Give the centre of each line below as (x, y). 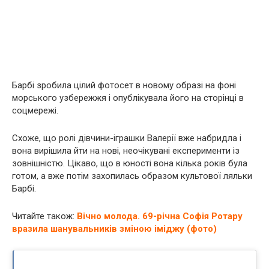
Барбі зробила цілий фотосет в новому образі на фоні (124, 85)
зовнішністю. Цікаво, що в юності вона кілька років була (130, 163)
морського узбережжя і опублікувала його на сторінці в (128, 98)
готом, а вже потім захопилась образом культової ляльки (132, 176)
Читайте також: (43, 216)
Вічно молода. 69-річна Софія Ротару (160, 216)
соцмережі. (35, 110)
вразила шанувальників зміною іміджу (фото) (114, 229)
